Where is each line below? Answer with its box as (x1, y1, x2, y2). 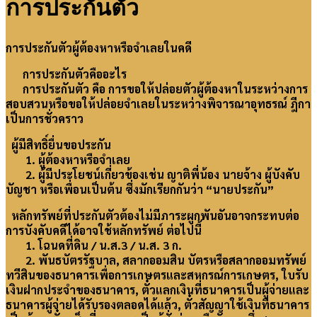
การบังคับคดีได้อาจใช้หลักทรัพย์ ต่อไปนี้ (6, 223, 202, 238)
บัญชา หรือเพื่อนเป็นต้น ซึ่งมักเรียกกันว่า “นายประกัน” (6, 182, 274, 197)
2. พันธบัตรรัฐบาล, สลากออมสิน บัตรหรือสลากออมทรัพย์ (6, 253, 306, 268)
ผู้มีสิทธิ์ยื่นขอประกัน (6, 137, 111, 153)
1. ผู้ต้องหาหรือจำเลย (6, 152, 130, 168)
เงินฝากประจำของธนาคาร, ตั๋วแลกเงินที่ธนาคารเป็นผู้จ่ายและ (6, 282, 309, 298)
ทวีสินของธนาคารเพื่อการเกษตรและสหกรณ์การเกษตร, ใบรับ (6, 267, 309, 283)
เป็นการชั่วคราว (6, 111, 83, 127)
